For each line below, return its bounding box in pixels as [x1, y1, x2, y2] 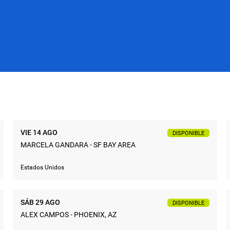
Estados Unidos [21, 163, 64, 171]
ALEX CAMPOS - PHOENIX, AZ [21, 210, 117, 219]
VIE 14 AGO [21, 128, 57, 137]
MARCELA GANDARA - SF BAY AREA [21, 140, 136, 149]
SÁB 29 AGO [21, 198, 60, 206]
